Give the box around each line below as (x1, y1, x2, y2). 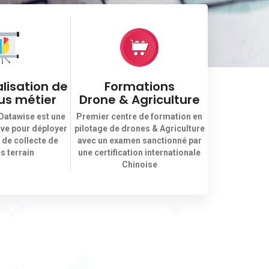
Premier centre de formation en (76, 112, 202, 121)
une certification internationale (78, 148, 201, 157)
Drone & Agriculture (79, 91, 200, 108)
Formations (104, 78, 175, 95)
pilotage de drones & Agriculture (74, 124, 205, 133)
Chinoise (121, 160, 157, 169)
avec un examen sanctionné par (77, 136, 202, 145)
